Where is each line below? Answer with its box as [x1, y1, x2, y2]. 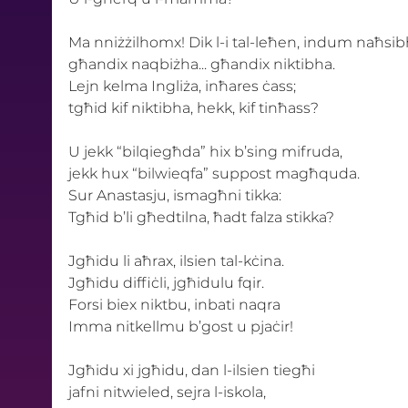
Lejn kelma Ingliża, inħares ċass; [67, 76, 300, 95]
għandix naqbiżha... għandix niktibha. [67, 55, 339, 73]
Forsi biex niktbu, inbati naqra [67, 295, 284, 313]
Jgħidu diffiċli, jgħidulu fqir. [67, 273, 268, 291]
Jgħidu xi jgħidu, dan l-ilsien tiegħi [67, 361, 319, 379]
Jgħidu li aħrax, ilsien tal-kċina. [67, 251, 288, 270]
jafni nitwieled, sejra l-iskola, [67, 382, 270, 401]
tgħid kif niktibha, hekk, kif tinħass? [67, 98, 322, 117]
